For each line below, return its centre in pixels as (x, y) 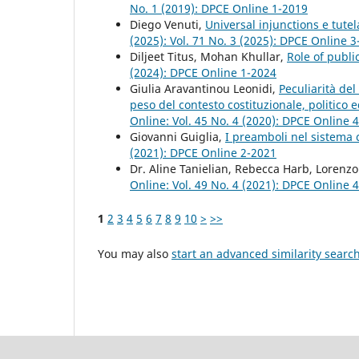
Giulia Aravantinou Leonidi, (204, 88)
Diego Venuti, (167, 24)
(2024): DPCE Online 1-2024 (203, 72)
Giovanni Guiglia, (177, 136)
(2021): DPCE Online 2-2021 (203, 152)
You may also (135, 253)
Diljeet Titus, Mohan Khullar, (208, 56)
